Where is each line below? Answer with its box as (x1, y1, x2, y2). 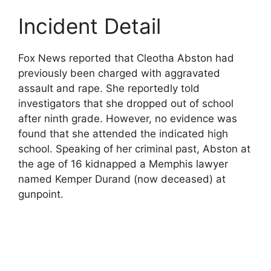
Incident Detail (18, 13, 161, 39)
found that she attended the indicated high (18, 128, 228, 140)
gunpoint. (18, 188, 64, 200)
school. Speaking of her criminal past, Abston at (18, 143, 250, 155)
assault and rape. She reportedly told (18, 82, 200, 94)
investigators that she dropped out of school (18, 97, 233, 109)
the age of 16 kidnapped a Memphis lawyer (18, 158, 228, 170)
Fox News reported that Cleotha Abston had (18, 52, 234, 64)
